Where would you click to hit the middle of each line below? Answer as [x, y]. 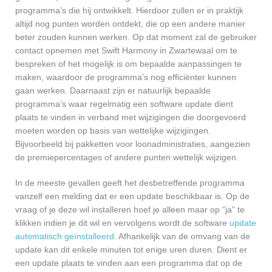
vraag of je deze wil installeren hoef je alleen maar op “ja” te [130, 210]
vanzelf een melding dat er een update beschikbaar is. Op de [132, 196]
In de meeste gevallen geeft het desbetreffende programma [130, 183]
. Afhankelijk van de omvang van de [182, 236]
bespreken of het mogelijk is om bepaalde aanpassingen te [128, 64]
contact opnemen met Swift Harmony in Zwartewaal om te [126, 51]
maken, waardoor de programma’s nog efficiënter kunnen [126, 77]
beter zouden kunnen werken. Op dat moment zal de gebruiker [136, 37]
